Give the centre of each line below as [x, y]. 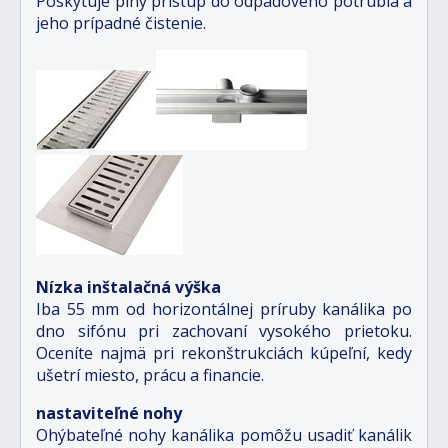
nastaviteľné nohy [109, 412]
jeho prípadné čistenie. [121, 22]
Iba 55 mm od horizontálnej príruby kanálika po [224, 308]
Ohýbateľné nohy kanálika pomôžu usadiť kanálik [224, 434]
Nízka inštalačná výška [128, 286]
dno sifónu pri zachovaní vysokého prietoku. [224, 330]
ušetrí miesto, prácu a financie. [150, 374]
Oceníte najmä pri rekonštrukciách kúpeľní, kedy [224, 352]
